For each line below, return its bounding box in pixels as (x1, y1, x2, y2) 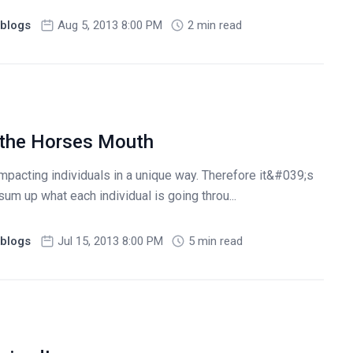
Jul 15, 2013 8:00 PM (57, 234, 163, 249)
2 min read (187, 18, 242, 33)
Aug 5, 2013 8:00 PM (57, 18, 162, 33)
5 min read (188, 234, 243, 249)
